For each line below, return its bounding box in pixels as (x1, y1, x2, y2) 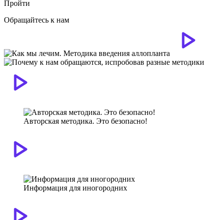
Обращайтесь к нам (4, 15, 69, 24)
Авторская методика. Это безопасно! (24, 116, 147, 125)
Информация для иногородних (24, 183, 127, 192)
